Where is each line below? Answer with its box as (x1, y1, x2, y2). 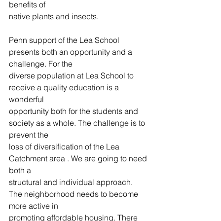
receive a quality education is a (9, 82, 121, 92)
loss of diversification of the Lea (9, 142, 121, 151)
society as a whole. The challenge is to (9, 118, 147, 128)
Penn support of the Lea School (9, 35, 121, 45)
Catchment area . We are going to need (9, 153, 149, 163)
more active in (9, 201, 58, 211)
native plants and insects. (9, 11, 99, 21)
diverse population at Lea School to (9, 71, 136, 80)
